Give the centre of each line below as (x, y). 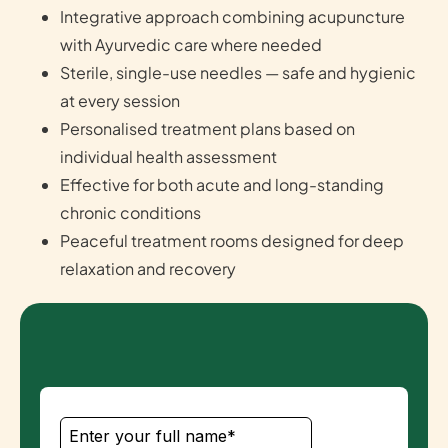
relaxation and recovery (148, 269)
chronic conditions (130, 213)
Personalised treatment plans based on (207, 129)
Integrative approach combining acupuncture (232, 17)
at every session (120, 101)
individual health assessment (168, 157)
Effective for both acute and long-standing (222, 185)
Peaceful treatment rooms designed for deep (232, 241)
